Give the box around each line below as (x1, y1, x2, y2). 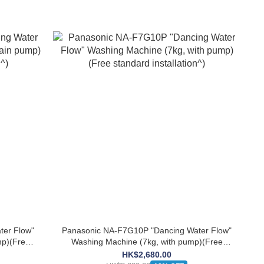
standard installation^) (105, 247, 188, 258)
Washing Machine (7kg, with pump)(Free (71, 236, 223, 246)
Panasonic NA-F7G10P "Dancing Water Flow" (62, 225, 232, 235)
